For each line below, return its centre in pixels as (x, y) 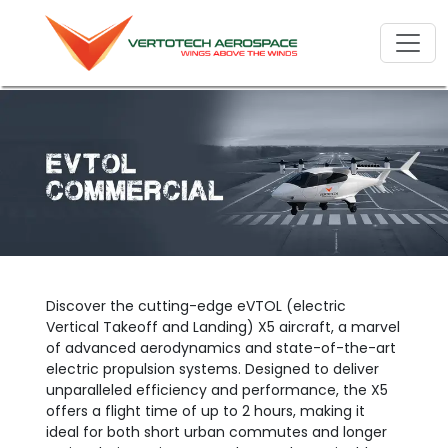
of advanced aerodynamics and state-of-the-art (221, 348)
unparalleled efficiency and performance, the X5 (217, 390)
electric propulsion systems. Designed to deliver (213, 369)
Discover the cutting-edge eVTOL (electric (196, 306)
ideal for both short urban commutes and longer (217, 432)
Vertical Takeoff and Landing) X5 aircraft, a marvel (223, 327)
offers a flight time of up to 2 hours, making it (206, 411)
